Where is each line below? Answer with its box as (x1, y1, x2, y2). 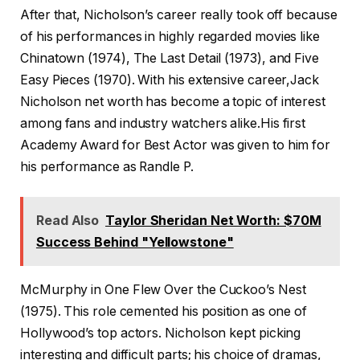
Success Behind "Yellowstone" (35, 234, 234, 251)
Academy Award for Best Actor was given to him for (20, 137, 331, 153)
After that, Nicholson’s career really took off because (20, 6, 337, 22)
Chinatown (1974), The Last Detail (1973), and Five (20, 50, 320, 66)
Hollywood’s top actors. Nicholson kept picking (20, 325, 301, 341)
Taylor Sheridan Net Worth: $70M (105, 212, 321, 229)
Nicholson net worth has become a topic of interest (20, 93, 326, 109)
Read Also (35, 212, 100, 229)
